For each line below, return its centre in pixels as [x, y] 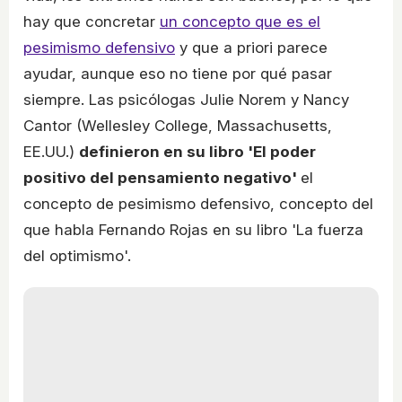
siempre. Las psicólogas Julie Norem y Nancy [186, 99]
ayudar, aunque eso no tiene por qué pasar [178, 73]
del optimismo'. [77, 255]
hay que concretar [92, 21]
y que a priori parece [251, 47]
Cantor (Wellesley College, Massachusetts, [178, 125]
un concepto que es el [240, 21]
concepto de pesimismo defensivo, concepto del [198, 203]
